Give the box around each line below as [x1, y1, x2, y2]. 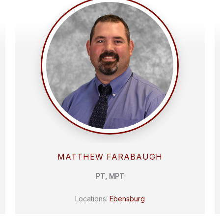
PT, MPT [95, 172, 124, 181]
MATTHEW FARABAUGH [57, 152, 163, 162]
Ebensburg [109, 194, 145, 203]
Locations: [75, 194, 110, 203]
